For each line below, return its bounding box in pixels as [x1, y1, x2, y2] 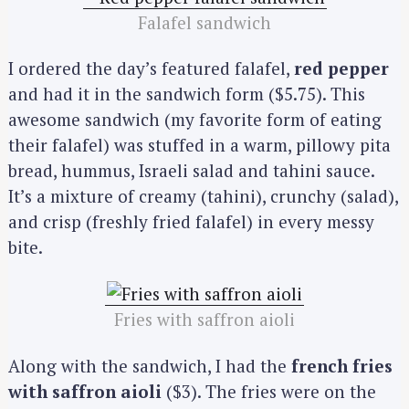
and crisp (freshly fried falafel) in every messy [8, 210, 374, 234]
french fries [291, 353, 393, 377]
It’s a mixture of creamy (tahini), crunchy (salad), [8, 184, 398, 208]
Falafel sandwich [138, 10, 271, 34]
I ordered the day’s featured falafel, [8, 57, 294, 80]
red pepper [294, 57, 389, 80]
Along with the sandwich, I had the [8, 353, 291, 377]
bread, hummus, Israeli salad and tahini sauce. [8, 159, 374, 183]
